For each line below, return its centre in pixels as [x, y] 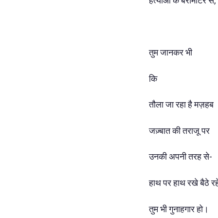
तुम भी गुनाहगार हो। [179, 209]
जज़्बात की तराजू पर [179, 130]
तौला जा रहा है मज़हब [181, 105]
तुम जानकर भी [171, 52]
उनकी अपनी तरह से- [181, 157]
